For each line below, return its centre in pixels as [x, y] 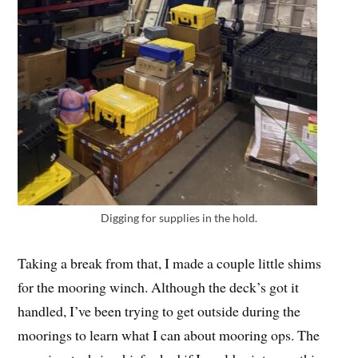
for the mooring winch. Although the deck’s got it [159, 287]
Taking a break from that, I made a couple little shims [170, 263]
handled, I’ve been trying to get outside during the [159, 311]
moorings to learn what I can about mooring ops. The [169, 335]
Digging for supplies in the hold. [179, 218]
